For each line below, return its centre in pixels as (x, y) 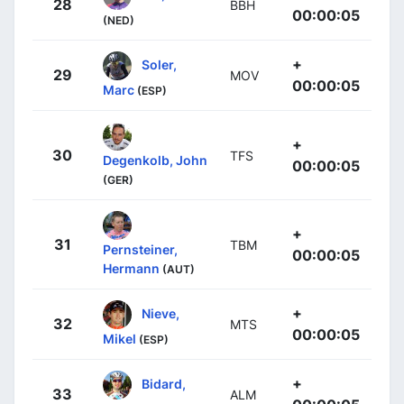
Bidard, (164, 383)
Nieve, (161, 313)
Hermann (131, 268)
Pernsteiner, (140, 249)
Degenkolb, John (155, 160)
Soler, (159, 64)
